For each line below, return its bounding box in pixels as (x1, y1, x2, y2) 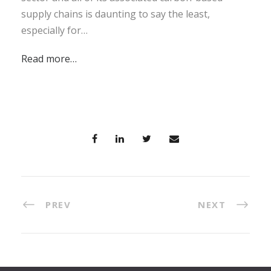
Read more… (21, 51, 77, 65)
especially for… (21, 23, 88, 37)
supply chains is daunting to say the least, (21, 7, 210, 21)
